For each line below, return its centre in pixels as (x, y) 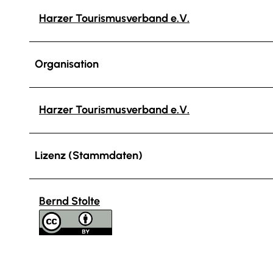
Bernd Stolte (69, 201)
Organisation (67, 64)
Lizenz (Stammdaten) (89, 155)
